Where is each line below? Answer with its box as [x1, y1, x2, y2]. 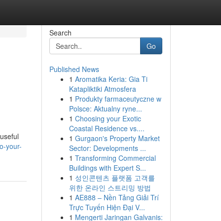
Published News [49, 64, 99, 74]
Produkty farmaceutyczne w [74, 94, 161, 104]
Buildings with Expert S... [69, 163, 146, 173]
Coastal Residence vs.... [69, 123, 145, 133]
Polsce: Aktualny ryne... [69, 104, 142, 113]
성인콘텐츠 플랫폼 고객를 [74, 173, 155, 183]
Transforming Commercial [74, 153, 156, 163]
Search [49, 28, 72, 37]
